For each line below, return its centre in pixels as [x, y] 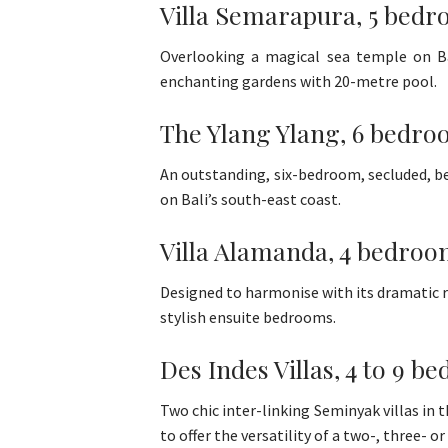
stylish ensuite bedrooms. [248, 317]
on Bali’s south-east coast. [250, 199]
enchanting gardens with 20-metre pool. [298, 81]
